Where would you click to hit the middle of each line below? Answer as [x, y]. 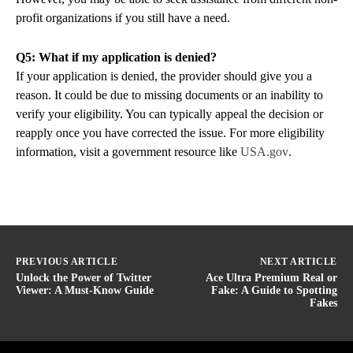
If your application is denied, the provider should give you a [164, 76]
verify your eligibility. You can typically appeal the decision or [169, 113]
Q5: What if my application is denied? [116, 57]
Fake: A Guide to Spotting [274, 290]
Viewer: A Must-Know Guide [85, 290]
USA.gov [264, 151]
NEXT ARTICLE [298, 261]
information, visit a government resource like [128, 151]
